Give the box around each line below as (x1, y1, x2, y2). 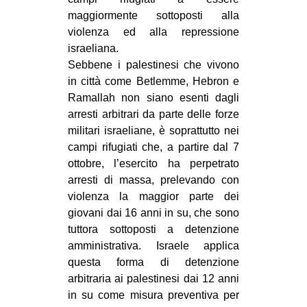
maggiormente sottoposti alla (68, 9, 239, 21)
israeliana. (68, 42, 119, 54)
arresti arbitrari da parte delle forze (68, 108, 239, 120)
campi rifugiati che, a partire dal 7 (68, 140, 239, 153)
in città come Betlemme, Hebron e (68, 75, 239, 87)
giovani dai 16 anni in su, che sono (68, 206, 239, 219)
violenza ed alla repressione (68, 25, 239, 38)
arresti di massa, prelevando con (68, 173, 239, 186)
